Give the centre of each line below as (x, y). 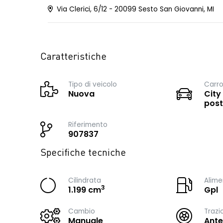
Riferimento (88, 125)
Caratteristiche (73, 57)
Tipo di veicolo (93, 84)
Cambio (82, 211)
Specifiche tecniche (83, 153)
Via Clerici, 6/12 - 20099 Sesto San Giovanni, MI (134, 9)
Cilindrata (85, 180)
